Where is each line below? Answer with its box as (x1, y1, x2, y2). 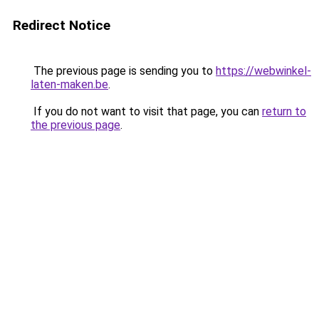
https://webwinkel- (216, 64, 311, 78)
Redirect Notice (13, 17, 110, 33)
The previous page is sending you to (31, 64, 216, 78)
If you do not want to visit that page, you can (31, 105, 262, 118)
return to (262, 105, 306, 118)
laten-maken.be (31, 78, 108, 91)
